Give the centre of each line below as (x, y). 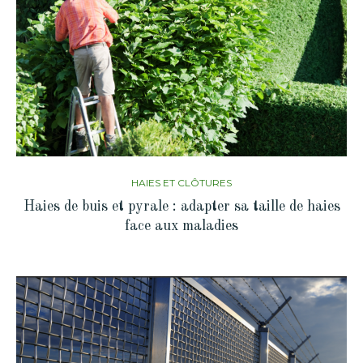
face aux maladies (181, 226)
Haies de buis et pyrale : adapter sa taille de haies (181, 206)
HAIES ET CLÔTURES (181, 182)
